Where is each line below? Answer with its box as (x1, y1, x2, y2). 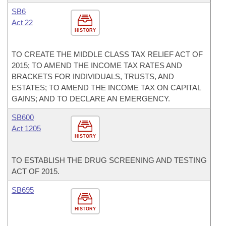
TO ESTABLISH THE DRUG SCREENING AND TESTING (12, 156, 207, 164)
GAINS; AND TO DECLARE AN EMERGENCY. (12, 94, 170, 103)
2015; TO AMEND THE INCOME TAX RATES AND (12, 61, 182, 70)
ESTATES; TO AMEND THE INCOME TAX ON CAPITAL (12, 83, 201, 92)
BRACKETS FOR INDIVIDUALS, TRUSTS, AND (12, 72, 174, 81)
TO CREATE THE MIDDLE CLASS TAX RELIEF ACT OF (12, 50, 203, 59)
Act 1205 (12, 124, 41, 133)
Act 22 (12, 18, 33, 27)
